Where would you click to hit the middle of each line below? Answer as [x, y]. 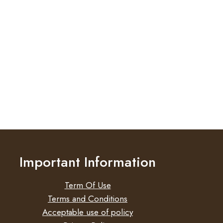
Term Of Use [88, 185]
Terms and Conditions [88, 198]
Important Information [88, 162]
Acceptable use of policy [88, 212]
